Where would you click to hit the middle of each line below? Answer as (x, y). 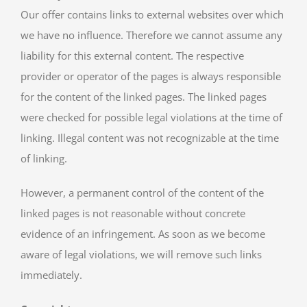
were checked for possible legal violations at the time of (151, 118)
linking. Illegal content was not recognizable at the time (150, 138)
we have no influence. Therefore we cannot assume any (151, 35)
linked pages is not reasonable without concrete (133, 213)
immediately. (51, 275)
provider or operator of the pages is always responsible (151, 76)
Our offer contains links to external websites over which (152, 15)
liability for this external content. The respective (132, 56)
